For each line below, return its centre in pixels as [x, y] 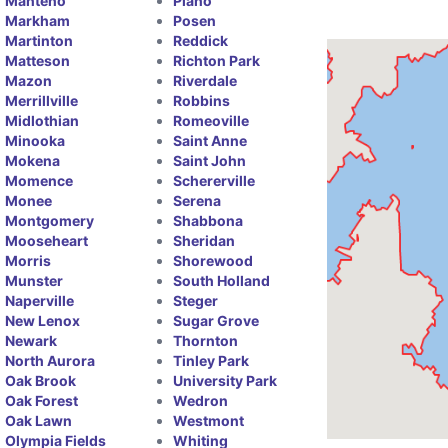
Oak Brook [41, 380]
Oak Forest [42, 400]
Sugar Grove [215, 320]
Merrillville [42, 100]
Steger [195, 300]
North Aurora [50, 360]
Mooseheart [47, 240]
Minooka [35, 140]
